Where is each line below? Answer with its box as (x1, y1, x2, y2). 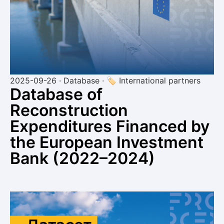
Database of (10, 84, 102, 104)
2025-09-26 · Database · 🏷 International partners (10, 75, 200, 85)
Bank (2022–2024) (10, 148, 155, 168)
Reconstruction (10, 100, 128, 120)
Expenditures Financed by (10, 116, 209, 136)
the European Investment (10, 132, 203, 152)
